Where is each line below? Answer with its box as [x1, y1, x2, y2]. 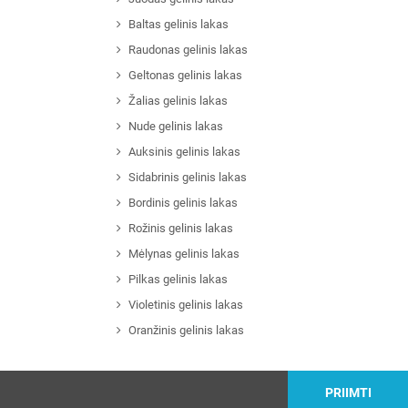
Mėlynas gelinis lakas [127, 247, 240, 261]
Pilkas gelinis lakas [127, 272, 228, 287]
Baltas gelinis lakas [127, 17, 229, 32]
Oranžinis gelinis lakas [127, 323, 244, 338]
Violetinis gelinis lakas [127, 298, 243, 312]
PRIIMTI [324, 385, 372, 401]
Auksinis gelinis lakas [127, 145, 240, 159]
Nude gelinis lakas [127, 119, 223, 134]
